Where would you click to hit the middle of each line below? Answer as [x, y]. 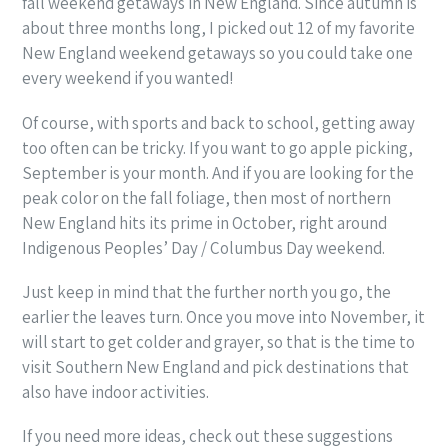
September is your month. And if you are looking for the [218, 172]
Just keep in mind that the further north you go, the [206, 292]
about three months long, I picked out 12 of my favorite [218, 28]
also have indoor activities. [115, 392]
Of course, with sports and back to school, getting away [218, 122]
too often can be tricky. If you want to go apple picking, [217, 147]
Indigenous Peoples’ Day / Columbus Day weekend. [203, 247]
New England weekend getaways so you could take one [217, 53]
